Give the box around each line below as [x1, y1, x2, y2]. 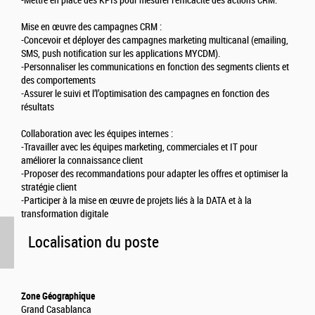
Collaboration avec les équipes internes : [21, 128, 173, 141]
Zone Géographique [21, 290, 95, 302]
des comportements [21, 75, 96, 87]
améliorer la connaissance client [21, 155, 143, 167]
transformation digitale [21, 208, 108, 221]
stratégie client [21, 181, 77, 194]
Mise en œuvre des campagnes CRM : [21, 21, 162, 34]
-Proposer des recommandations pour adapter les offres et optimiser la [21, 168, 288, 181]
